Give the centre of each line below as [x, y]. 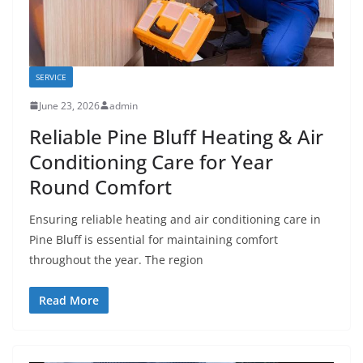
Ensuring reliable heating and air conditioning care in [175, 219]
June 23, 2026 [69, 105]
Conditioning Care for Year [151, 161]
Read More [69, 300]
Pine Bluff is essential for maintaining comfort [154, 239]
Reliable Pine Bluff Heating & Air [176, 136]
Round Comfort [100, 186]
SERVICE [51, 77]
